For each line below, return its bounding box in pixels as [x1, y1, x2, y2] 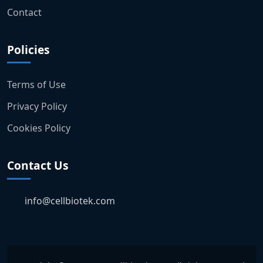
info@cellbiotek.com [25, 194, 115, 207]
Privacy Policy [7, 100, 67, 113]
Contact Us [7, 157, 69, 173]
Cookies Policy [7, 121, 70, 134]
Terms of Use [7, 78, 66, 92]
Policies [7, 41, 50, 58]
